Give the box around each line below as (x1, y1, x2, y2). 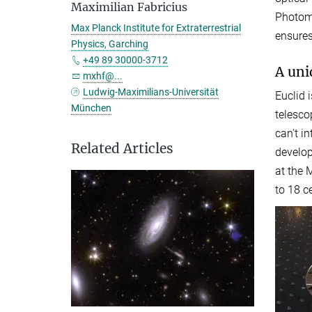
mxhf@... (83, 70, 123, 81)
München (71, 102, 111, 114)
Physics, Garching (71, 38, 148, 49)
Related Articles (71, 140, 173, 157)
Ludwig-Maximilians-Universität (83, 86, 219, 97)
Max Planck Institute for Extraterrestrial (71, 22, 241, 33)
